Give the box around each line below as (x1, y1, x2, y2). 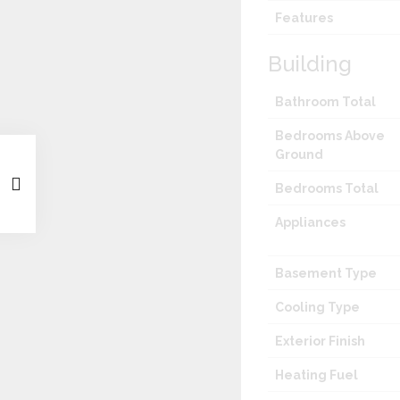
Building (268, 51, 353, 78)
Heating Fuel (275, 368, 359, 383)
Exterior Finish (275, 334, 366, 349)
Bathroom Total (275, 95, 377, 110)
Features (275, 11, 334, 26)
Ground (275, 147, 324, 162)
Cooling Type (275, 300, 361, 315)
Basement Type (275, 266, 378, 281)
